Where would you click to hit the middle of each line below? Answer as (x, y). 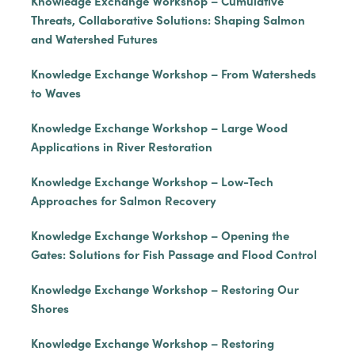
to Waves (55, 92)
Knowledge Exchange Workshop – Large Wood (159, 127)
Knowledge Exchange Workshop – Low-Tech (152, 181)
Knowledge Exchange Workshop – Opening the (160, 235)
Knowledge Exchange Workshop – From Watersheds (173, 73)
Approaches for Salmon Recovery (123, 200)
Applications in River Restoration (121, 146)
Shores (50, 308)
